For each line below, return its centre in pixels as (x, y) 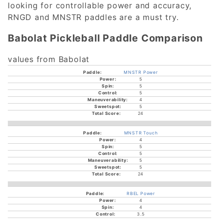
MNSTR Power (141, 72)
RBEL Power (141, 193)
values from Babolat (49, 59)
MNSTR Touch (141, 133)
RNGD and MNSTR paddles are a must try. (93, 17)
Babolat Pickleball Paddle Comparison (105, 38)
